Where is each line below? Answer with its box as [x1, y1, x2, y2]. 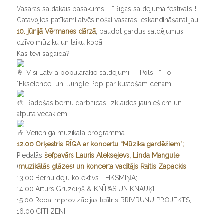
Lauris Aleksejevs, [75, 151, 133, 159]
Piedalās [16, 151, 44, 159]
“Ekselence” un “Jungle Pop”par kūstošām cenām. [16, 80, 173, 88]
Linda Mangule [132, 151, 179, 159]
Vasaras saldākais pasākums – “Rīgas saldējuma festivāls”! [16, 5, 196, 13]
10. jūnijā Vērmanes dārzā [16, 27, 96, 35]
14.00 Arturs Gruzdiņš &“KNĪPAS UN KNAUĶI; [16, 185, 156, 193]
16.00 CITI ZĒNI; [16, 207, 67, 215]
